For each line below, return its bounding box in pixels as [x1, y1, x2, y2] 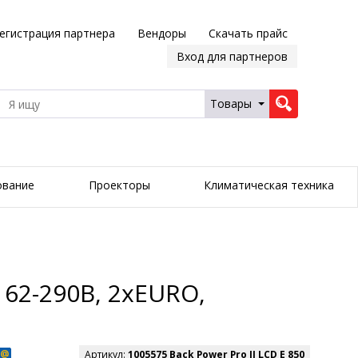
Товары [209, 96, 252, 111]
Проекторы [88, 177, 150, 193]
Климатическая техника [203, 177, 334, 193]
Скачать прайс [208, 26, 288, 41]
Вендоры [137, 26, 186, 41]
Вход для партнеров [176, 49, 288, 64]
